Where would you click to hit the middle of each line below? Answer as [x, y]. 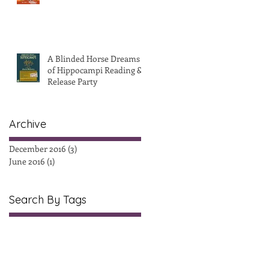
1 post [65, 161]
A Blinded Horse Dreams [94, 58]
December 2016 [38, 148]
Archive [28, 124]
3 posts [90, 148]
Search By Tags [48, 199]
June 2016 [27, 161]
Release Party [72, 81]
